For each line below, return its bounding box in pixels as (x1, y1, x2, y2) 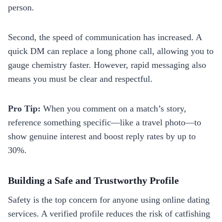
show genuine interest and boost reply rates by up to (8, 131, 196, 141)
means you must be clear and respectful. (8, 73, 153, 84)
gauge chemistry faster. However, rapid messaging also (8, 59, 206, 70)
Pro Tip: (8, 103, 41, 113)
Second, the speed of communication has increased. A (8, 32, 202, 42)
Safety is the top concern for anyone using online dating (8, 194, 210, 205)
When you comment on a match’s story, (41, 103, 186, 113)
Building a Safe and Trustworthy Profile (8, 174, 179, 186)
